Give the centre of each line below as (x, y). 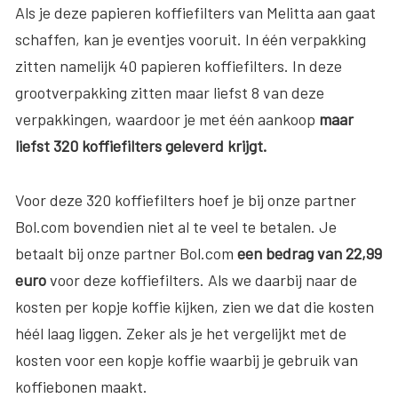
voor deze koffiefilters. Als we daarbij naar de (203, 279)
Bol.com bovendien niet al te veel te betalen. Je (176, 226)
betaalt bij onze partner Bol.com (126, 253)
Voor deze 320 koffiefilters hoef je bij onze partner (186, 199)
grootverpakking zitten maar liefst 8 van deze (170, 92)
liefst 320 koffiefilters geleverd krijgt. (141, 145)
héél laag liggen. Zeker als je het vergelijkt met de (181, 333)
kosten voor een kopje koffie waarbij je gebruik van (187, 359)
